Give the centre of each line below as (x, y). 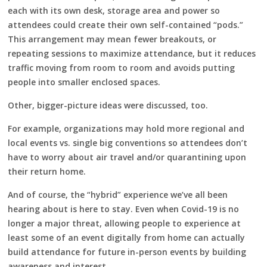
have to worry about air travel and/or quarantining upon (127, 157)
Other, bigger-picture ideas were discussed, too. (108, 105)
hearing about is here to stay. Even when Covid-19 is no (124, 209)
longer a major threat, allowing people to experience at (125, 223)
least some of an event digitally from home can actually (127, 237)
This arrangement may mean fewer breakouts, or (112, 39)
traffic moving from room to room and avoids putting (122, 67)
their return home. (47, 171)
